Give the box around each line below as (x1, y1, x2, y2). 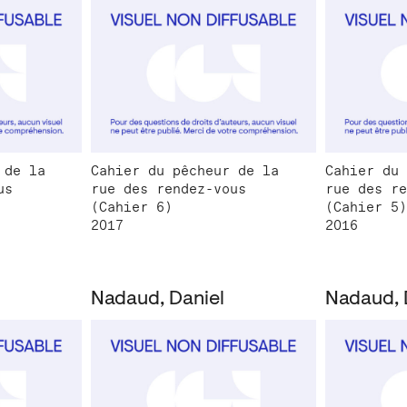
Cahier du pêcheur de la (91, 163, 280, 180)
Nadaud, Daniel (91, 290, 225, 311)
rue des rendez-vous (91, 181, 247, 198)
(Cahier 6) (91, 199, 174, 216)
